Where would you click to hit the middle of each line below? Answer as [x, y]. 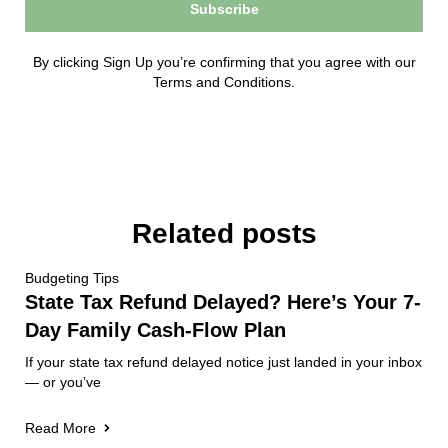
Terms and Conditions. [224, 81]
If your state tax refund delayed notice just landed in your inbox [223, 361]
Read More [60, 427]
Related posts [224, 233]
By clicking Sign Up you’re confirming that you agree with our [224, 61]
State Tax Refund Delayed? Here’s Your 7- [223, 301]
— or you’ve [63, 381]
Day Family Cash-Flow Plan [155, 329]
